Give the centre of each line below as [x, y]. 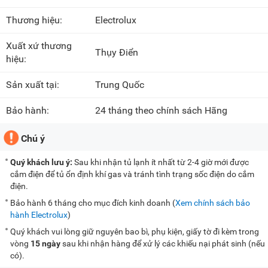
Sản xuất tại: [34, 85]
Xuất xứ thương [39, 46]
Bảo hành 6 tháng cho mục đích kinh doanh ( [93, 203]
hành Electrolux [39, 215]
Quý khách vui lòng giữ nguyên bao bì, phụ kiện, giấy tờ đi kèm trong [135, 232]
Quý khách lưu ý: [41, 162]
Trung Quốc [120, 85]
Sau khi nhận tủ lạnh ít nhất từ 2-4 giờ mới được [161, 162]
